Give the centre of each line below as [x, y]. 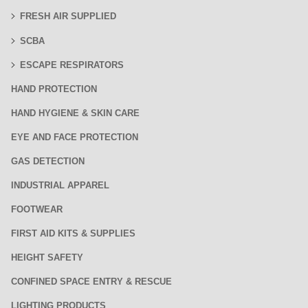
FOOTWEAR [37, 209]
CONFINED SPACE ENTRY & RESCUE [91, 282]
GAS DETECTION [48, 161]
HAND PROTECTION [54, 89]
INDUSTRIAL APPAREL [60, 185]
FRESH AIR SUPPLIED [68, 16]
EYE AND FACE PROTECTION [75, 137]
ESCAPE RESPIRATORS [72, 65]
